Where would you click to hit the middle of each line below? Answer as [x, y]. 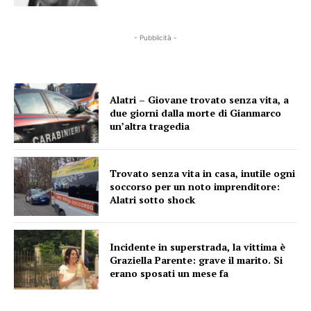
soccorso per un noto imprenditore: [195, 186]
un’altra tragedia [150, 126]
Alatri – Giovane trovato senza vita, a [200, 100]
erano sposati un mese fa [169, 273]
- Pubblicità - [155, 37]
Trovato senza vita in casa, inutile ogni [203, 173]
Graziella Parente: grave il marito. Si [196, 260]
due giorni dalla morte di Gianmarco [196, 113]
